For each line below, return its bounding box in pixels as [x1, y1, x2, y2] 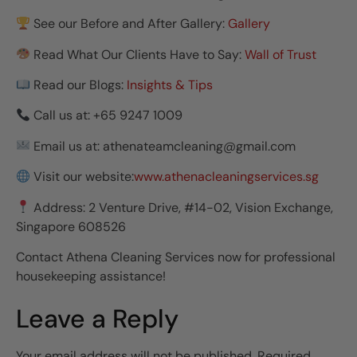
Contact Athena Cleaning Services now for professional [16, 249, 335, 265]
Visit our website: [30, 168, 135, 186]
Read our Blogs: [30, 76, 127, 94]
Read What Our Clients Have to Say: [30, 45, 245, 63]
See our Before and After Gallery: [30, 15, 229, 33]
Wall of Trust [245, 45, 317, 63]
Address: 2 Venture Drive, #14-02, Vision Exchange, [30, 198, 334, 216]
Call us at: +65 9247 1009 [30, 107, 183, 124]
